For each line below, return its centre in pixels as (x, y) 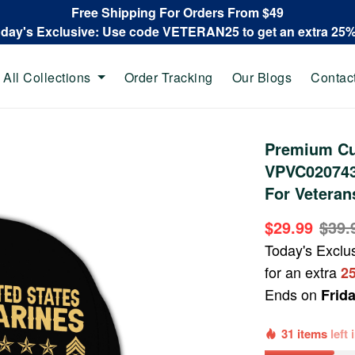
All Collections (47, 77)
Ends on (293, 294)
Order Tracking (168, 77)
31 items (306, 334)
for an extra (303, 272)
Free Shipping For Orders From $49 (177, 12)
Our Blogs (261, 77)
